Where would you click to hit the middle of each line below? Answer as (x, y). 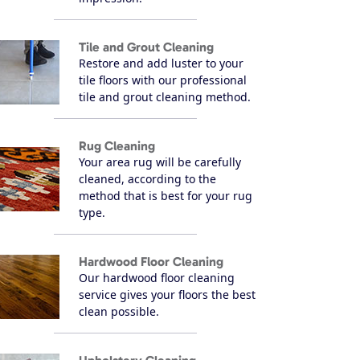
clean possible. (119, 311)
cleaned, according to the (147, 178)
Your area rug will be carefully (160, 162)
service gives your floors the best (167, 294)
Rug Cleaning (117, 145)
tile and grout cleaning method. (165, 96)
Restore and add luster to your (161, 63)
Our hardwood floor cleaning (157, 277)
